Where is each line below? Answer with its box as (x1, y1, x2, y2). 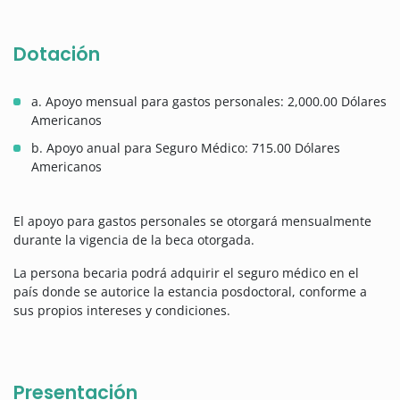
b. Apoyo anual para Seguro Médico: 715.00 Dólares (31, 139, 340, 157)
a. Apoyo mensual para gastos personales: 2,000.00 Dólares (31, 93, 387, 111)
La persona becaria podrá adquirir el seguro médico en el (13, 264, 359, 282)
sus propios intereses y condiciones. (13, 302, 230, 320)
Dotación (13, 41, 100, 68)
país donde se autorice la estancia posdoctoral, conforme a (13, 283, 367, 301)
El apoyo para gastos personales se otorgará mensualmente (13, 212, 371, 230)
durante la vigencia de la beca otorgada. (13, 231, 254, 249)
